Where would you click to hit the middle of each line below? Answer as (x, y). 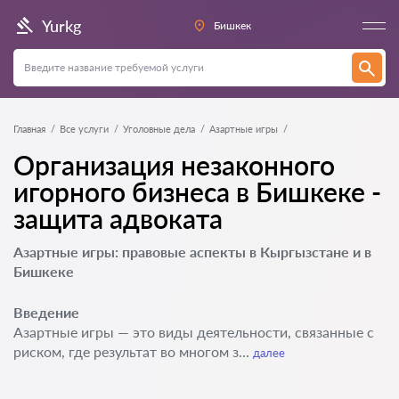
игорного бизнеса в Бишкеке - (197, 191)
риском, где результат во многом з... (133, 351)
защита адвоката (118, 218)
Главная (29, 129)
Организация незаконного (174, 165)
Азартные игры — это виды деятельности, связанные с (194, 332)
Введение (46, 312)
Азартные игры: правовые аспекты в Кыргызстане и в (192, 252)
